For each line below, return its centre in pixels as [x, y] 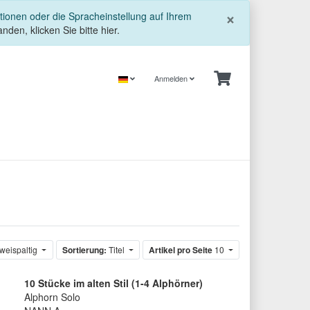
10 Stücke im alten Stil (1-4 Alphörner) [113, 283]
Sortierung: [84, 250]
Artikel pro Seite [180, 250]
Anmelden [172, 78]
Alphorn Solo [52, 297]
